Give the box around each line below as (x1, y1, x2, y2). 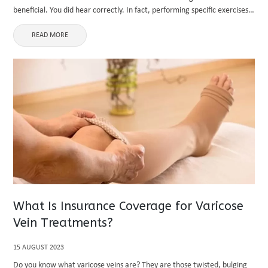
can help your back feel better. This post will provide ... (13, 19, 195, 28)
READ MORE (32, 32, 69, 39)
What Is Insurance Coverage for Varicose (13, 199, 244, 213)
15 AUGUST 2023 (13, 244, 65, 251)
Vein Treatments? (13, 216, 114, 230)
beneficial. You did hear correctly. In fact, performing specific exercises (13, 6, 249, 15)
